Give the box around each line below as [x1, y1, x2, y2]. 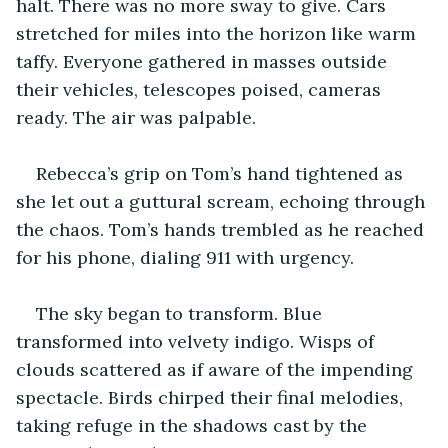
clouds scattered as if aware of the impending [16, 357, 418, 381]
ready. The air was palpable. [16, 105, 256, 129]
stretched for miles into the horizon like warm [16, 21, 421, 45]
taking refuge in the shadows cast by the [16, 413, 372, 437]
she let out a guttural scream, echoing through [16, 189, 430, 213]
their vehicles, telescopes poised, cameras [16, 77, 386, 101]
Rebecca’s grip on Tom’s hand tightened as [36, 161, 408, 185]
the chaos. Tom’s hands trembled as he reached [16, 217, 429, 241]
